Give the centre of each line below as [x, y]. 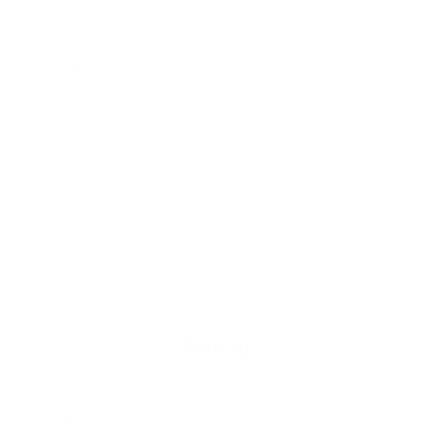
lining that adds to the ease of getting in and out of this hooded [214, 45]
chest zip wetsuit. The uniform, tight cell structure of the [194, 67]
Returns [224, 344]
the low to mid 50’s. [77, 240]
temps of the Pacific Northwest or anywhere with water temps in [222, 218]
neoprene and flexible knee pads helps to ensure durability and [217, 89]
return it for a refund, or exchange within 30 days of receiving [224, 419]
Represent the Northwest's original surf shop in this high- [198, 174]
